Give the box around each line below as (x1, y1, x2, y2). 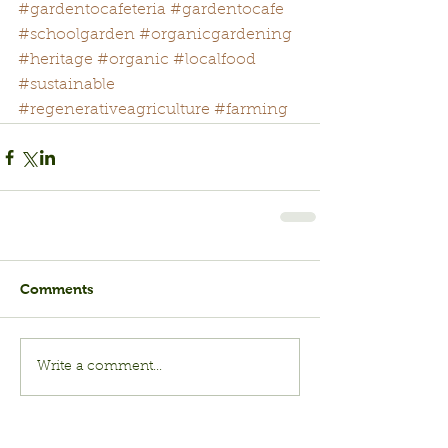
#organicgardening (139, 27, 292, 44)
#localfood (173, 52, 256, 69)
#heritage (18, 52, 93, 69)
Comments (20, 281, 94, 298)
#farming (214, 102, 288, 119)
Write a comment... (37, 359, 162, 374)
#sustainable (18, 77, 115, 94)
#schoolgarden (18, 27, 135, 44)
